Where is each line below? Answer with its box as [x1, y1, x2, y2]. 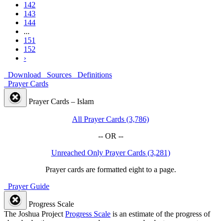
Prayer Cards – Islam [29, 97, 94, 106]
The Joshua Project [4, 210, 65, 219]
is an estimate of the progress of [110, 210, 210, 219]
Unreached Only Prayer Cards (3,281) [51, 148, 170, 157]
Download [4, 71, 41, 79]
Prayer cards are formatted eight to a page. [45, 165, 176, 174]
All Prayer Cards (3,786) [72, 115, 149, 124]
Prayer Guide [4, 182, 49, 191]
